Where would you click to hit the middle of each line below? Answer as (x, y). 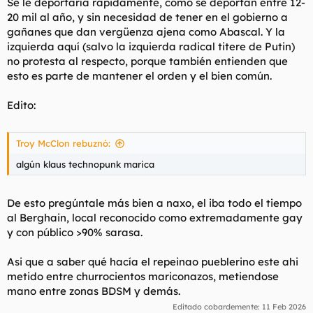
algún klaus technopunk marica (85, 164)
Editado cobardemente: (217, 307)
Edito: (21, 105)
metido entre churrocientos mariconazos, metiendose (143, 276)
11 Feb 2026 (284, 307)
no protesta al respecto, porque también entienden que (147, 61)
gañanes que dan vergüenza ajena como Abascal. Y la (146, 31)
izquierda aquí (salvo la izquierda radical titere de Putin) (151, 46)
